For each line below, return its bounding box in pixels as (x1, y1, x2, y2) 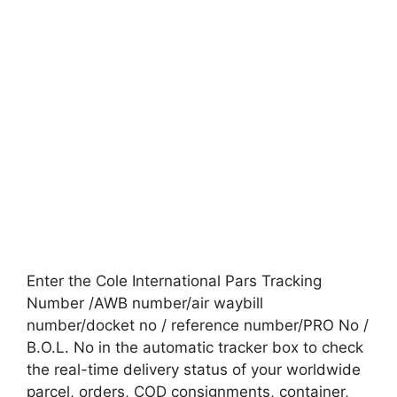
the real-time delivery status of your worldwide (27, 360, 361, 378)
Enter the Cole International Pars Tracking (27, 271, 322, 290)
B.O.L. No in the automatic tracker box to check (27, 338, 363, 356)
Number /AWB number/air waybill (27, 293, 263, 312)
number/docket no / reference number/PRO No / (27, 315, 369, 334)
